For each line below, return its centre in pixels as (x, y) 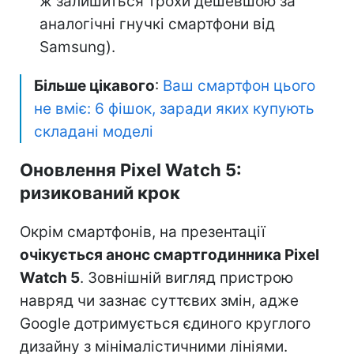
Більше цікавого (94, 85)
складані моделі (94, 131)
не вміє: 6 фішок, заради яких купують (174, 108)
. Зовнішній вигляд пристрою (186, 277)
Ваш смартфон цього (239, 85)
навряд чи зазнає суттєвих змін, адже (159, 300)
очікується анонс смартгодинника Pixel (169, 254)
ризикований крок (100, 192)
